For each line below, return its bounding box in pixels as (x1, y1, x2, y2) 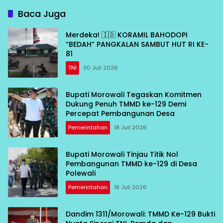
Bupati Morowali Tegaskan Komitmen (66, 90, 202, 100)
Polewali (66, 168, 96, 179)
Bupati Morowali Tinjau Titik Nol (66, 149, 178, 160)
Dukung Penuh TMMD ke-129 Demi (66, 99, 186, 110)
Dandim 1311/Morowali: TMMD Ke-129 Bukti (66, 209, 215, 220)
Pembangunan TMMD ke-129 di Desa (66, 159, 197, 169)
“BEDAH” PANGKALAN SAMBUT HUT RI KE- (66, 39, 209, 50)
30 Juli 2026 (83, 64, 118, 72)
